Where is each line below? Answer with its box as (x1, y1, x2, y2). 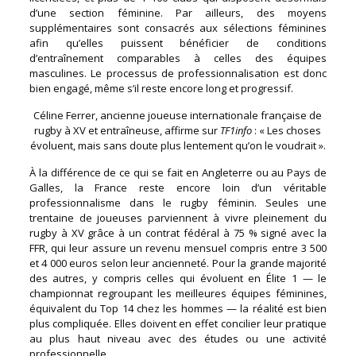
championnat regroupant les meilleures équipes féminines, (29, 285, 327, 300)
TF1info (220, 122, 255, 137)
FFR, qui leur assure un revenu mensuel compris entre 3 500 (29, 240, 327, 255)
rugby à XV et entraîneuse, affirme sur (34, 122, 221, 137)
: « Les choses (254, 122, 322, 137)
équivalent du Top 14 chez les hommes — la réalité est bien (29, 300, 327, 315)
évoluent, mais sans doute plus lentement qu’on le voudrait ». (29, 137, 326, 153)
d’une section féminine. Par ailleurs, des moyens (29, 5, 327, 20)
